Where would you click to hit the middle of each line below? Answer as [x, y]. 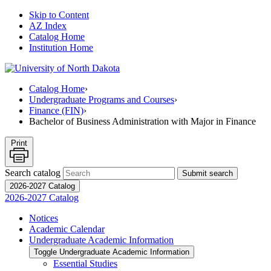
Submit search [207, 174]
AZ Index [48, 26]
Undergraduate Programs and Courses [102, 100]
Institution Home [61, 47]
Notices [44, 218]
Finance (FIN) [56, 110]
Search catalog [33, 173]
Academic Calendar [67, 229]
